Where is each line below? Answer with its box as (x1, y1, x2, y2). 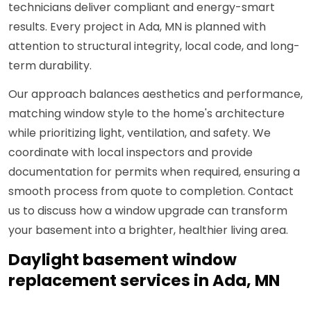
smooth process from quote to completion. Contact (8, 183, 294, 200)
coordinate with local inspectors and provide (8, 144, 253, 161)
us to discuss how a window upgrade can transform (8, 203, 287, 219)
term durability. (8, 58, 92, 74)
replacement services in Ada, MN (8, 269, 280, 292)
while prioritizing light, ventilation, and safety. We (8, 125, 271, 142)
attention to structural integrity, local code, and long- (8, 38, 300, 55)
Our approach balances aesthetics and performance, (8, 86, 303, 103)
